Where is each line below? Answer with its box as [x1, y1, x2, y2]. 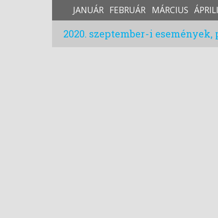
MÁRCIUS [151, 4, 188, 16]
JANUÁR [73, 4, 104, 16]
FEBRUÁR [109, 4, 146, 16]
